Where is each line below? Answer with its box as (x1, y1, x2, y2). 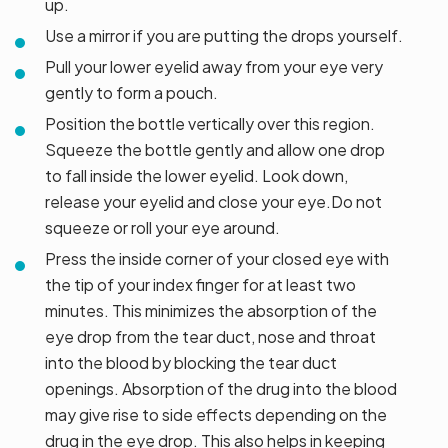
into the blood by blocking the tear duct (45, 352, 337, 374)
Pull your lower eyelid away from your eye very (45, 56, 383, 78)
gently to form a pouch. (45, 82, 218, 104)
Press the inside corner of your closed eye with (45, 248, 389, 270)
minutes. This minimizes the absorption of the (45, 300, 377, 322)
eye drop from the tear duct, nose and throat (45, 326, 376, 348)
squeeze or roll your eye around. (45, 217, 280, 239)
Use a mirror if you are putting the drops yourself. (45, 25, 403, 47)
